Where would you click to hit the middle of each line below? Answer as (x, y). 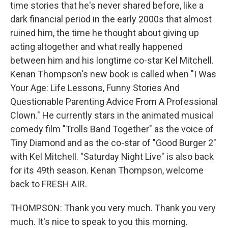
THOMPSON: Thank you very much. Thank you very (113, 208)
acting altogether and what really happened (96, 47)
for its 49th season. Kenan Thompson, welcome (107, 170)
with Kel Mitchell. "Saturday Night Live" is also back (112, 157)
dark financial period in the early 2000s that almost (111, 19)
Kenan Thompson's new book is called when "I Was (113, 74)
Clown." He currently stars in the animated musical (112, 116)
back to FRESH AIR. (49, 184)
